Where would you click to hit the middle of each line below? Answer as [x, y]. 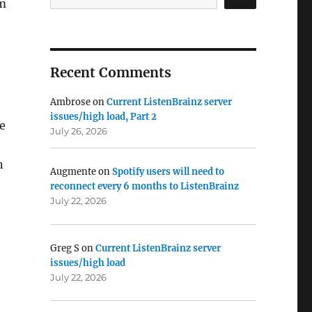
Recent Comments [110, 73]
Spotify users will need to [168, 172]
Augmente [73, 172]
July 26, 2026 [78, 131]
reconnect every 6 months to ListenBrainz [144, 187]
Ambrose [70, 102]
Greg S [64, 248]
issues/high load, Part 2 [103, 117]
